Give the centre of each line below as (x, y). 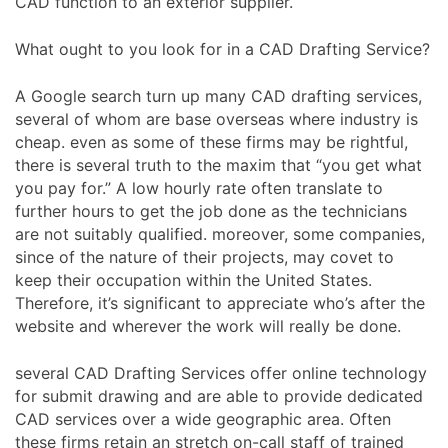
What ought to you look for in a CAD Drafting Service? (222, 48)
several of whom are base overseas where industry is (216, 118)
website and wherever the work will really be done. (208, 325)
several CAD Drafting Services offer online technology (221, 372)
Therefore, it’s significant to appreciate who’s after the (220, 302)
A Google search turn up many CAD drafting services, (218, 95)
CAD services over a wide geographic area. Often (203, 418)
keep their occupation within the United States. (193, 279)
